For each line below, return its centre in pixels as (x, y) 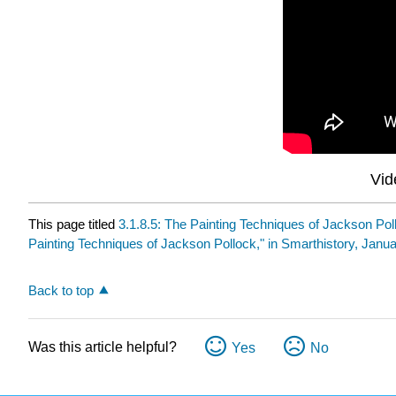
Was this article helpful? (103, 346)
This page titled (73, 224)
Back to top (61, 290)
